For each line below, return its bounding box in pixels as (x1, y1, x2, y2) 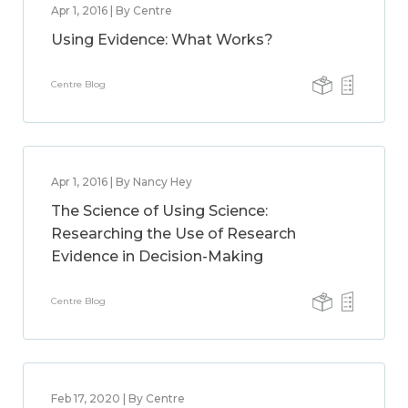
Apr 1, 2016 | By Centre (51, 4, 172, 17)
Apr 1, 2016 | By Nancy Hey (51, 175, 192, 189)
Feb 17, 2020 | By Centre (51, 392, 185, 405)
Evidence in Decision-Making (51, 248, 263, 265)
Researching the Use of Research (51, 225, 296, 242)
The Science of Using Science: (51, 202, 268, 219)
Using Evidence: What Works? (51, 31, 273, 48)
